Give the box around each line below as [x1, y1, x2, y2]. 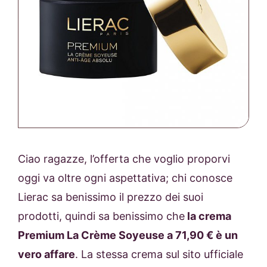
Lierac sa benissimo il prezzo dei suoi [18, 191, 203, 204]
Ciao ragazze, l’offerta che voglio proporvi [18, 153, 230, 166]
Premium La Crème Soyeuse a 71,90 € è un [18, 229, 238, 242]
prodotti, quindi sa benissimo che [18, 210, 185, 223]
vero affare [18, 248, 75, 261]
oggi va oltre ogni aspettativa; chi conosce [18, 172, 232, 185]
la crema [185, 210, 231, 223]
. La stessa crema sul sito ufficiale [75, 248, 243, 261]
